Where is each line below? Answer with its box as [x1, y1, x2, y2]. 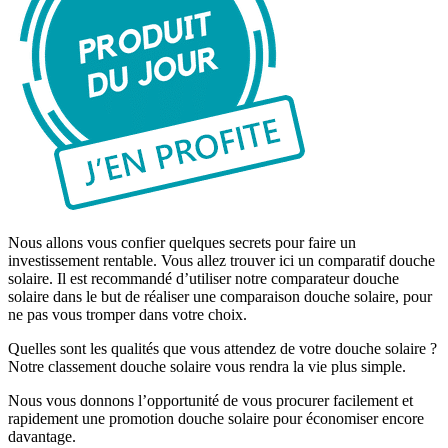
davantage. [8, 428, 76, 446]
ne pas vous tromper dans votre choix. [8, 306, 247, 324]
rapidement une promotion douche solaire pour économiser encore [8, 410, 424, 428]
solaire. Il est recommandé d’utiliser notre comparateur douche [8, 270, 399, 288]
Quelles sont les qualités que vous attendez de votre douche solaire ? [8, 340, 437, 358]
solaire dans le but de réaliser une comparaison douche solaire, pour [8, 288, 432, 306]
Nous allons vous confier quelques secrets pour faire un [8, 234, 356, 252]
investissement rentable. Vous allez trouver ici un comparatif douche [8, 252, 435, 270]
